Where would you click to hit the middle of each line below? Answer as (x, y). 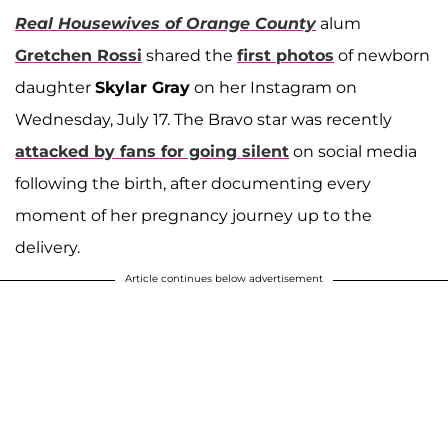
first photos (285, 55)
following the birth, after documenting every (193, 183)
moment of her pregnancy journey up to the (193, 215)
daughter (55, 87)
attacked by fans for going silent (152, 151)
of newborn (382, 55)
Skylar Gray (142, 87)
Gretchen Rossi (78, 55)
